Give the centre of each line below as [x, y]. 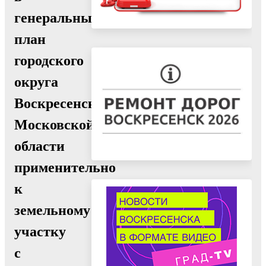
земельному [52, 210]
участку [40, 231]
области [39, 146]
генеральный [57, 18]
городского [49, 60]
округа [36, 82]
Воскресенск [55, 103]
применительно [65, 167]
